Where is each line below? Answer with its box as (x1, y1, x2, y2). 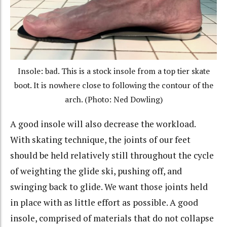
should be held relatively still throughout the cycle (10, 149, 214, 161)
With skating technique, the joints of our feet (10, 133, 191, 145)
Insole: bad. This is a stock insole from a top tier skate (17, 66, 210, 77)
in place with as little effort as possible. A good (10, 196, 198, 208)
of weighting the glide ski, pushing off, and (10, 165, 182, 177)
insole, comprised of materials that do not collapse (10, 212, 214, 224)
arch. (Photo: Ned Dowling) (64, 94, 163, 105)
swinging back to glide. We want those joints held (10, 180, 208, 193)
